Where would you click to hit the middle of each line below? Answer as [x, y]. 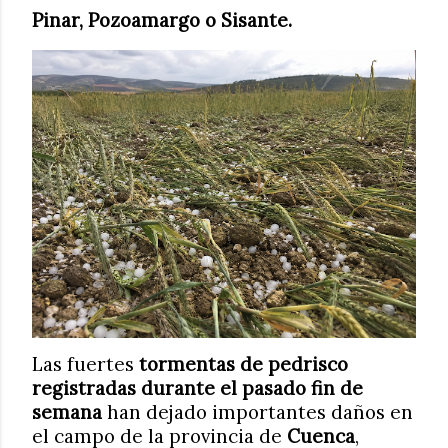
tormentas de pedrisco [243, 364]
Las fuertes [85, 364]
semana [67, 412]
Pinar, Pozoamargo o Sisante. [162, 20]
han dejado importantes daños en [257, 412]
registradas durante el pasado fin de [197, 388]
